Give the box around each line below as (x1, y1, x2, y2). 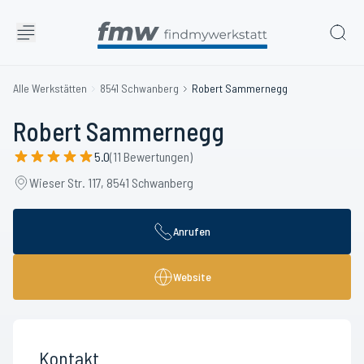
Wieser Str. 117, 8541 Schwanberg (29, 175, 193, 190)
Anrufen (173, 224, 210, 238)
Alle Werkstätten (13, 81, 87, 95)
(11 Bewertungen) (110, 149, 193, 164)
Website (172, 270, 211, 284)
